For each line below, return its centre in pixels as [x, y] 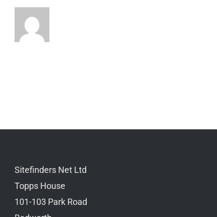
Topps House [40, 186]
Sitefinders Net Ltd [51, 170]
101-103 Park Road [51, 202]
